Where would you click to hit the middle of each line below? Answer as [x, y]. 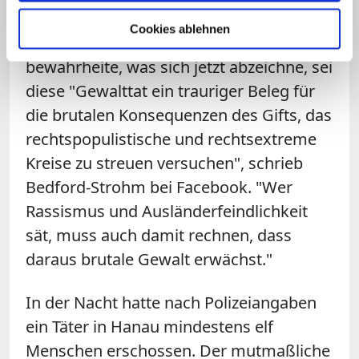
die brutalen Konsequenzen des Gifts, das [179, 115]
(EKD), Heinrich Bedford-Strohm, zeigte [169, 18]
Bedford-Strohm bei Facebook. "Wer [159, 187]
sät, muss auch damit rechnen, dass [159, 235]
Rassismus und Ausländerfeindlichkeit [167, 211]
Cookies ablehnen [179, 28]
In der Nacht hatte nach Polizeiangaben [171, 302]
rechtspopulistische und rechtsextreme [171, 139]
